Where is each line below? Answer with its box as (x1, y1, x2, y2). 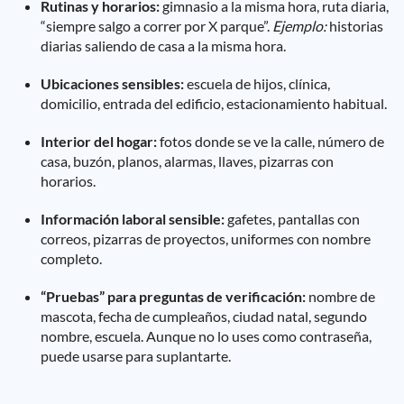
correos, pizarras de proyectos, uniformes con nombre (41, 230, 371, 247)
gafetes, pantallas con (225, 210, 360, 227)
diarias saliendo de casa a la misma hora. (41, 37, 286, 54)
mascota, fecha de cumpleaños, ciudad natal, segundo (41, 308, 367, 325)
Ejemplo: (272, 17, 326, 34)
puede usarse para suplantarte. (41, 347, 231, 364)
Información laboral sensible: (41, 210, 225, 227)
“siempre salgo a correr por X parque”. (41, 17, 272, 34)
